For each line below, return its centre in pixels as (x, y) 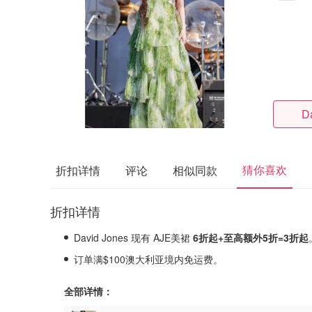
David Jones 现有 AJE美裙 (133, 237)
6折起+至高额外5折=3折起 (251, 237)
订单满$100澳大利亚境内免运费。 (148, 259)
